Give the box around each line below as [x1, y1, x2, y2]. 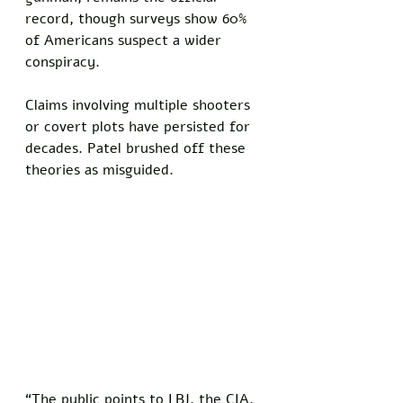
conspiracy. [25, 51, 104, 72]
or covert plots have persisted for [25, 116, 255, 137]
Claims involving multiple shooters [25, 94, 255, 115]
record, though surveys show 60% [25, 8, 252, 29]
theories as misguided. [25, 159, 178, 180]
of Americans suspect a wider [25, 30, 226, 50]
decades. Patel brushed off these [25, 138, 250, 158]
